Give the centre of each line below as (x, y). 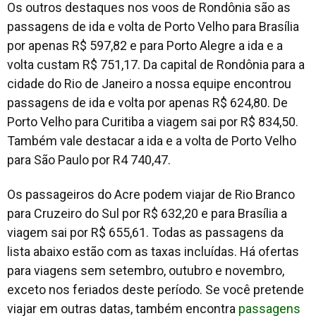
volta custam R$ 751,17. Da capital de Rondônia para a (156, 64)
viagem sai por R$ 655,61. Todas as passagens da (145, 232)
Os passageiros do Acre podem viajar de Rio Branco (151, 194)
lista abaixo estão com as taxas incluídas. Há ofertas (153, 251)
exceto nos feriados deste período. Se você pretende (156, 289)
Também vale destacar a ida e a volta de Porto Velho (152, 140)
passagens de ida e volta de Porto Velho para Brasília (153, 26)
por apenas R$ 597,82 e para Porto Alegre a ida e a (145, 45)
